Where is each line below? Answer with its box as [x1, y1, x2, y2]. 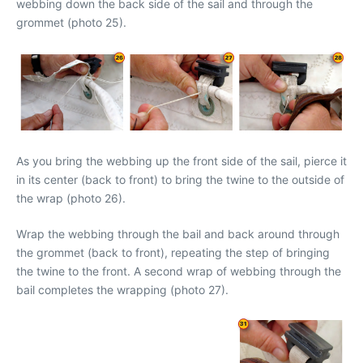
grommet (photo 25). [16, 15, 126, 29]
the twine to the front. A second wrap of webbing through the [16, 264, 341, 278]
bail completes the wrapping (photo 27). [16, 283, 228, 297]
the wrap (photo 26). [16, 191, 126, 205]
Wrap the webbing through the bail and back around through [16, 227, 340, 241]
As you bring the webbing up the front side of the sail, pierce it [16, 154, 347, 168]
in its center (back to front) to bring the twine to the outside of [16, 173, 344, 186]
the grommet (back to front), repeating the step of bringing [16, 246, 330, 259]
